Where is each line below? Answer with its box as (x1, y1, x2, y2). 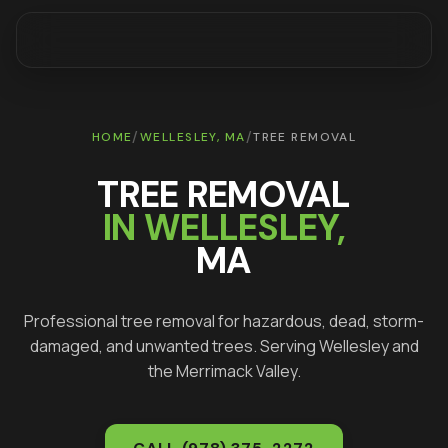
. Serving (252, 335, 319, 357)
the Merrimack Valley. (147, 360, 301, 382)
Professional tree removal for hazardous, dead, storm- (24, 310, 424, 332)
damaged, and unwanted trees (29, 335, 253, 357)
